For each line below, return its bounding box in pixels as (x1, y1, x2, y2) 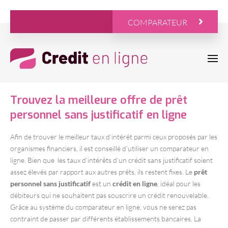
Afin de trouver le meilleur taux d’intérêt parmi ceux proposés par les (10, 132, 217, 141)
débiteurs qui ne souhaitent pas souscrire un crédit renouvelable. (10, 191, 209, 199)
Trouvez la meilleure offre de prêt (10, 93, 187, 107)
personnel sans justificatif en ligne (10, 107, 187, 122)
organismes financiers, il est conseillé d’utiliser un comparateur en (10, 144, 209, 153)
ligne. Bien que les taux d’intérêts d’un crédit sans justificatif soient (10, 156, 213, 164)
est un (91, 179, 112, 188)
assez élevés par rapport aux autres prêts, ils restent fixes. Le (10, 167, 194, 176)
